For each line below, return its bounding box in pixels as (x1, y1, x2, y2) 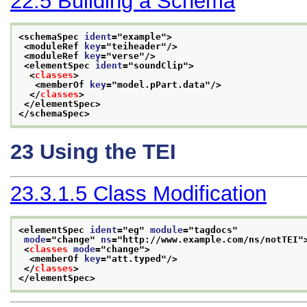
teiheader (112, 41, 161, 52)
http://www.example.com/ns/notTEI (123, 234, 298, 245)
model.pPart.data (117, 79, 205, 90)
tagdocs (194, 224, 232, 235)
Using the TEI (40, 140, 176, 164)
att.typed (112, 253, 161, 264)
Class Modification (93, 182, 267, 206)
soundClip (134, 60, 183, 71)
